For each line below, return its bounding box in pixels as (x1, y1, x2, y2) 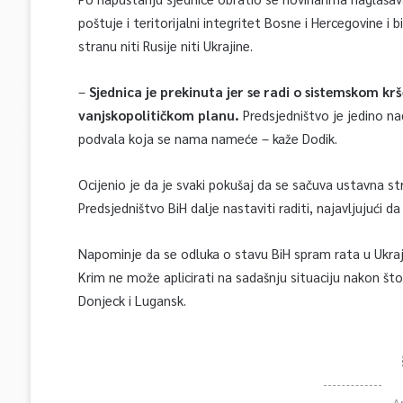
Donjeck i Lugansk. (77, 291, 186, 309)
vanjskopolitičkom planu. (77, 106, 239, 123)
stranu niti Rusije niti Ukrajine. (77, 37, 253, 54)
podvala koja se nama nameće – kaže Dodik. (77, 130, 337, 147)
